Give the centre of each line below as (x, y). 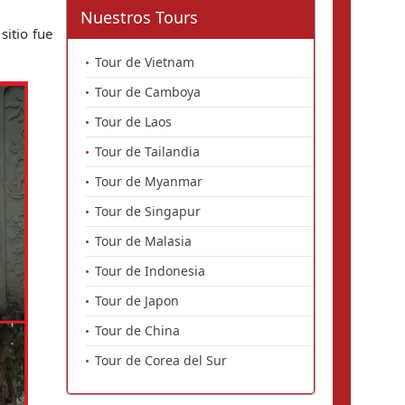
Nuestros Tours (139, 17)
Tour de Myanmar (149, 181)
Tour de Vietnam (145, 62)
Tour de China (137, 330)
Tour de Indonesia (150, 271)
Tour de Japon (137, 301)
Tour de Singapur (148, 211)
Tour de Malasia (143, 241)
